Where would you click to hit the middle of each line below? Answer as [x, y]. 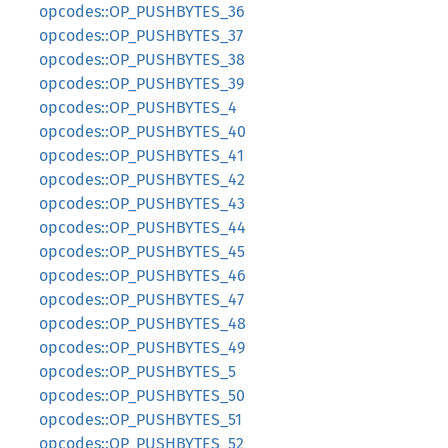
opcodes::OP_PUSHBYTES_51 [140, 419]
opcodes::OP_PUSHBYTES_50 [142, 395]
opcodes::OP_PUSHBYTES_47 [141, 299]
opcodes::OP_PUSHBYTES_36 [142, 11]
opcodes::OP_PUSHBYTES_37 [141, 35]
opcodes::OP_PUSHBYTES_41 [141, 155]
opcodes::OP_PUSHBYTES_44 [142, 227]
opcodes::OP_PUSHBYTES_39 [141, 83]
